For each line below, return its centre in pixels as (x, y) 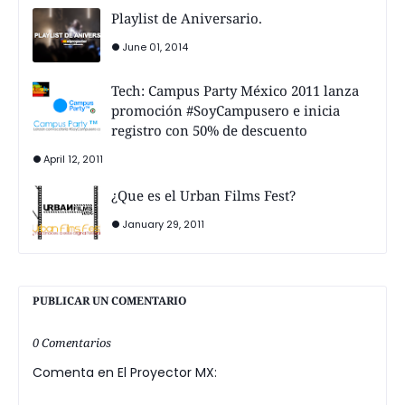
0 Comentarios (72, 342)
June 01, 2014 (155, 47)
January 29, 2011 (163, 224)
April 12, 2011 (73, 159)
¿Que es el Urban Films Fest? (203, 195)
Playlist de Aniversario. (187, 18)
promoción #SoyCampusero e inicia (226, 110)
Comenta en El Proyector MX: (125, 372)
